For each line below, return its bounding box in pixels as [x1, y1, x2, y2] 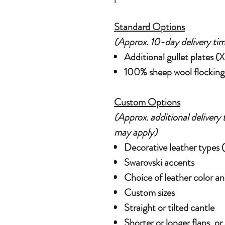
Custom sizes [124, 185, 175, 200]
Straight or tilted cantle [124, 200, 214, 215]
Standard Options [114, 20, 185, 35]
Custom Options [114, 95, 180, 110]
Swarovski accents [124, 155, 194, 170]
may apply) [114, 125, 157, 140]
